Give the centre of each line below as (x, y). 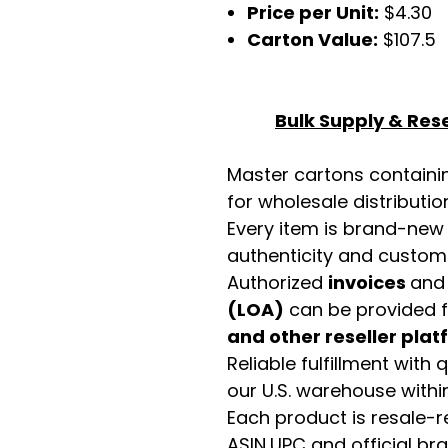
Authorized (277, 282)
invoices (369, 282)
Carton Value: (312, 39)
